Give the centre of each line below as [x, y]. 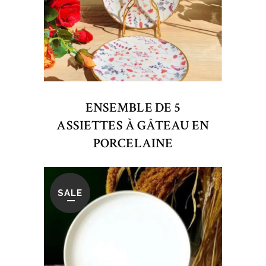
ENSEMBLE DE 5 [133, 108]
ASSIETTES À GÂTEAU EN [133, 126]
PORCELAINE [133, 143]
